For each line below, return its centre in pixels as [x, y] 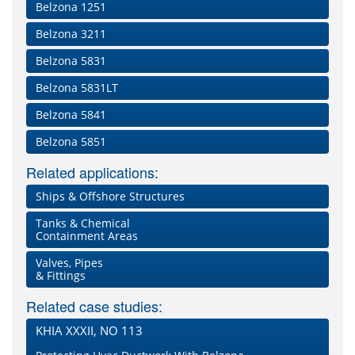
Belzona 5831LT [77, 88]
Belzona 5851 [71, 142]
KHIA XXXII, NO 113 [89, 331]
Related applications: [92, 172]
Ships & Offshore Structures [110, 197]
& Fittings [61, 276]
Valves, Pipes [69, 263]
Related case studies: [94, 306]
